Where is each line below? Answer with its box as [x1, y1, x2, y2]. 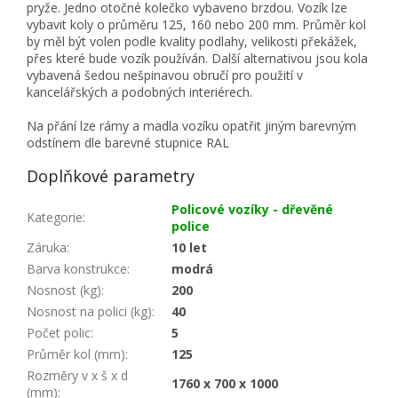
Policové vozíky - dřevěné [171, 201, 333, 219]
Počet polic [27, 324, 91, 342]
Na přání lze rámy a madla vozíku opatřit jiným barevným [27, 117, 356, 135]
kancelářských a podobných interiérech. [27, 84, 252, 101]
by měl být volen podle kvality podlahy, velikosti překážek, [27, 33, 357, 51]
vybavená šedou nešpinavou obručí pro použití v [27, 67, 303, 84]
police [171, 218, 210, 235]
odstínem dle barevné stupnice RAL [27, 134, 229, 152]
